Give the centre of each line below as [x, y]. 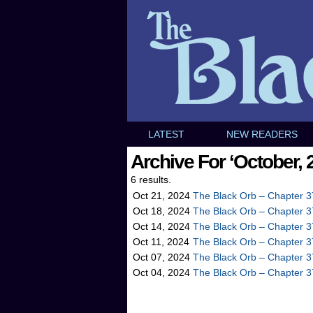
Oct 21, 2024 [161, 196]
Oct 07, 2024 [161, 257]
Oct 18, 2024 [161, 211]
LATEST [166, 134]
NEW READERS [262, 134]
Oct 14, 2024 [161, 226]
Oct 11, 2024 [161, 242]
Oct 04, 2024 [161, 272]
